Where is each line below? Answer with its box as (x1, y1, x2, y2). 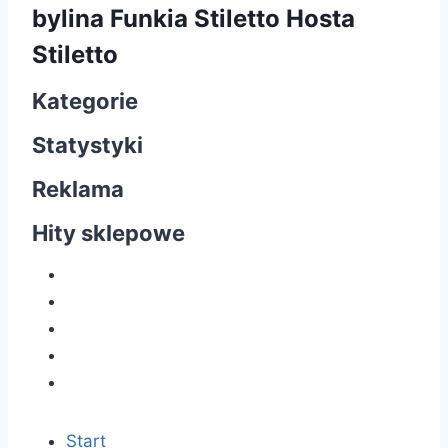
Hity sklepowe (32, 219, 185, 246)
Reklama (32, 175, 124, 202)
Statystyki (32, 131, 143, 158)
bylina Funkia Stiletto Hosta (32, 3, 355, 33)
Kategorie (32, 87, 138, 114)
